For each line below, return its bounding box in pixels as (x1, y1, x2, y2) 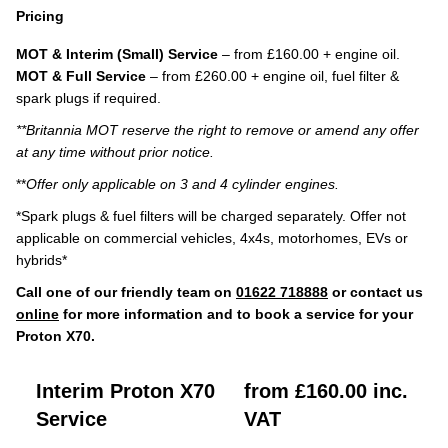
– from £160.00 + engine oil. (218, 46, 400, 62)
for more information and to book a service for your (59, 306, 413, 322)
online (16, 306, 59, 322)
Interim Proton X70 (36, 380, 215, 402)
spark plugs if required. (16, 90, 161, 106)
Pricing (16, 8, 64, 24)
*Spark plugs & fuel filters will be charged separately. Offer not (16, 208, 406, 224)
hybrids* (16, 252, 67, 268)
